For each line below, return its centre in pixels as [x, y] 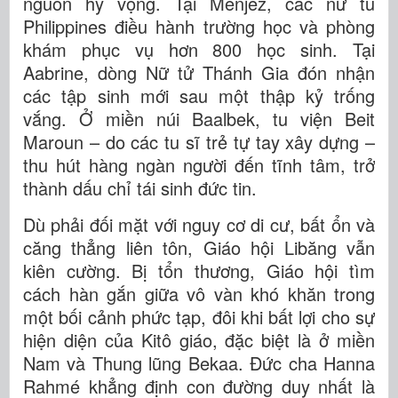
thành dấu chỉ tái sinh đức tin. [140, 188]
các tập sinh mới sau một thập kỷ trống [199, 96]
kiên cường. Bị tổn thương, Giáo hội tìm [199, 271]
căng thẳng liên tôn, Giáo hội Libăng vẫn [199, 248]
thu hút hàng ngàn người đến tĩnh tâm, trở [199, 165]
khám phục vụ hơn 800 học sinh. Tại [199, 50]
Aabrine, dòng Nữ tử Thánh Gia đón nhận [199, 73]
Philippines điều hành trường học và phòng [199, 27]
